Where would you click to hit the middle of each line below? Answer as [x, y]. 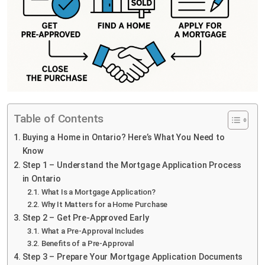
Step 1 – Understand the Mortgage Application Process [132, 165]
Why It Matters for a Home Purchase [104, 204]
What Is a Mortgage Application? [98, 192]
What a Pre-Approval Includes [93, 231]
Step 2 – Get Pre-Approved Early [85, 218]
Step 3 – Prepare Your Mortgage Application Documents [132, 257]
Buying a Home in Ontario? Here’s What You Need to [123, 137]
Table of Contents [59, 118]
